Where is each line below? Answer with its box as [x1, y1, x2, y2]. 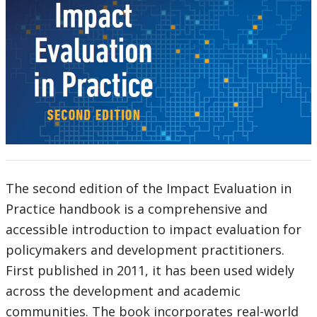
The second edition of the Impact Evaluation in [6, 180, 292, 197]
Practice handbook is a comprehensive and [6, 200, 267, 218]
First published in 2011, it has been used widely [6, 262, 294, 279]
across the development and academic [6, 282, 241, 300]
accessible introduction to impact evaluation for [6, 221, 301, 238]
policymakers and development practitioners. [6, 241, 284, 259]
